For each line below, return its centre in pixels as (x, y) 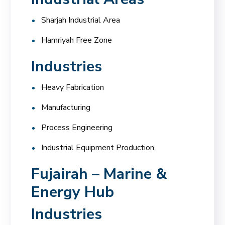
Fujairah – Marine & (99, 174)
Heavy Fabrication (73, 87)
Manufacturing (66, 107)
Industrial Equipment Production (98, 147)
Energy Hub (73, 192)
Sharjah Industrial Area (81, 20)
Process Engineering (77, 127)
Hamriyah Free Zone (77, 40)
